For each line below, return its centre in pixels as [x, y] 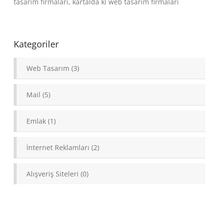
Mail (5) [39, 94]
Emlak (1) [41, 121]
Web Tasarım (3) [53, 68]
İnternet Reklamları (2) [63, 147]
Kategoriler [36, 44]
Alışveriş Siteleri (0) [58, 174]
